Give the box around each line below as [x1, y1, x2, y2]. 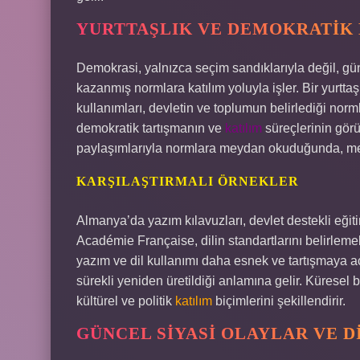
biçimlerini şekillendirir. [212, 294, 346, 308]
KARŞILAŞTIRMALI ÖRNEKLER [76, 174, 299, 188]
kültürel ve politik [76, 294, 175, 308]
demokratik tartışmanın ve [76, 121, 225, 135]
